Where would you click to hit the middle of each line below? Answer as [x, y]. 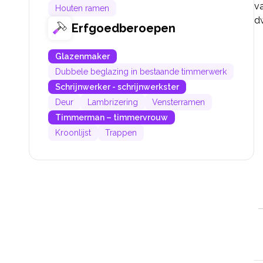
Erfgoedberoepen [124, 28]
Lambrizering [113, 102]
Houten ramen [82, 9]
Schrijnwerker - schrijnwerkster [117, 87]
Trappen [121, 133]
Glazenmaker [82, 57]
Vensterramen [178, 102]
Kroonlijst [73, 133]
